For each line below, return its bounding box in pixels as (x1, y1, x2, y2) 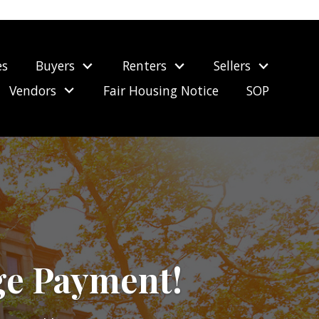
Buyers (36, 56, 75, 74)
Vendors (9, 81, 56, 99)
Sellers (213, 56, 251, 74)
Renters (122, 56, 167, 74)
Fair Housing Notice (103, 81, 219, 99)
